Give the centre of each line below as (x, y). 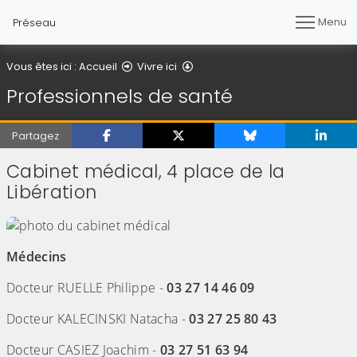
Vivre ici (157, 66)
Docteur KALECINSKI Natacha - (98, 318)
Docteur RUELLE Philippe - (87, 287)
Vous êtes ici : (43, 66)
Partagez (36, 135)
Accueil (98, 66)
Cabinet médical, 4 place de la (146, 172)
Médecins (37, 256)
